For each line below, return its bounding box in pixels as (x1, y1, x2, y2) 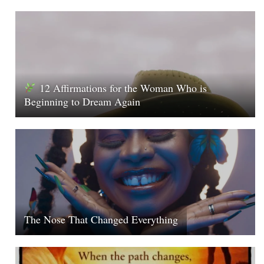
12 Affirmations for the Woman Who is (36, 81, 207, 95)
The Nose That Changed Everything (24, 212, 179, 227)
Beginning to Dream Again (24, 94, 141, 109)
